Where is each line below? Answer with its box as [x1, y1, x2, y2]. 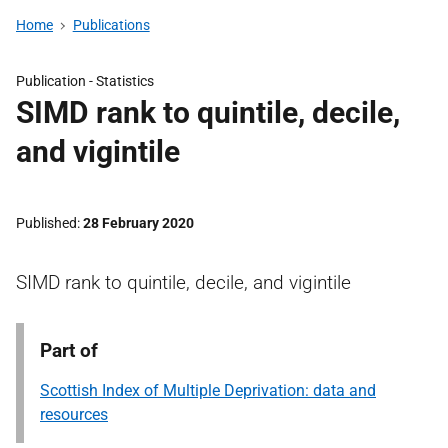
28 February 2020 [83, 215, 194, 231]
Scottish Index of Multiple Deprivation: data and [40, 381, 376, 400]
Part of [40, 339, 98, 362]
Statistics [96, 73, 154, 89]
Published [16, 215, 77, 231]
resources [40, 405, 108, 424]
